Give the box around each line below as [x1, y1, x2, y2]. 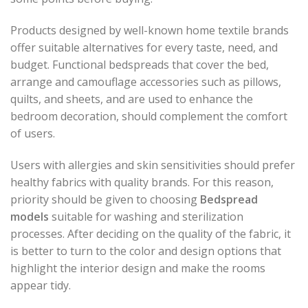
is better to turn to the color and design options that [10, 243, 281, 258]
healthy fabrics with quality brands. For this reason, [10, 174, 274, 190]
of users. [10, 125, 55, 141]
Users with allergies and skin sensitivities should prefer [10, 157, 295, 173]
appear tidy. [10, 277, 71, 293]
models [10, 208, 49, 224]
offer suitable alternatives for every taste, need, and [10, 39, 278, 55]
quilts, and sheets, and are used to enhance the [10, 91, 253, 107]
